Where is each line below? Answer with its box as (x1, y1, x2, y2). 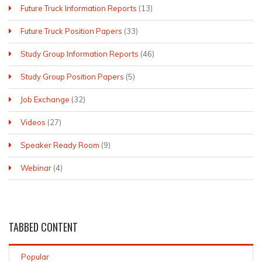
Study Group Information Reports (20, 49, 139, 59)
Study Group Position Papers (20, 72, 124, 82)
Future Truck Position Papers (20, 26, 122, 36)
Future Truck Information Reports (20, 4, 137, 13)
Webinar (20, 163, 51, 173)
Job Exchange (20, 95, 70, 105)
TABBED (9, 219, 39, 235)
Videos (20, 118, 46, 127)
